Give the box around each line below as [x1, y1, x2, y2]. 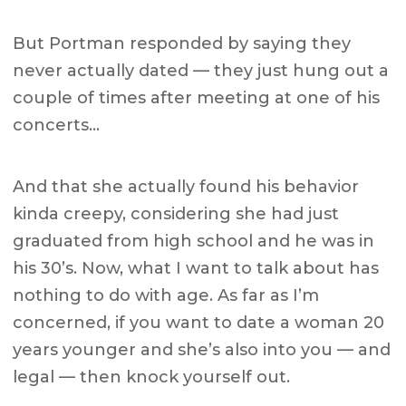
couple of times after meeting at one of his [13, 88, 381, 109]
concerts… [13, 115, 101, 136]
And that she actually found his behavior [13, 177, 360, 198]
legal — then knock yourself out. [13, 367, 291, 388]
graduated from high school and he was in [13, 231, 375, 252]
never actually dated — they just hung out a [13, 61, 390, 82]
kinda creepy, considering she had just [13, 204, 340, 225]
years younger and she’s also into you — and [13, 340, 391, 361]
